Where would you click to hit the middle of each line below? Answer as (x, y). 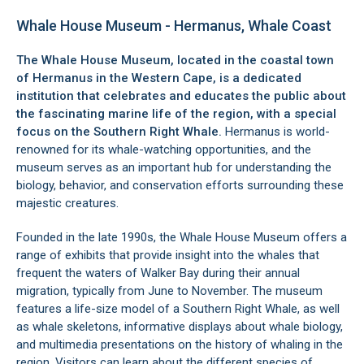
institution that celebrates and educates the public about (181, 96)
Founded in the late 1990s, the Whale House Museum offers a (182, 237)
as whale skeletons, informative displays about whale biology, (180, 327)
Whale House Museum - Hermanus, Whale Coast (174, 26)
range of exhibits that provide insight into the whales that (168, 255)
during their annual (249, 273)
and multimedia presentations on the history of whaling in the (180, 344)
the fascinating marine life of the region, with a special (176, 114)
